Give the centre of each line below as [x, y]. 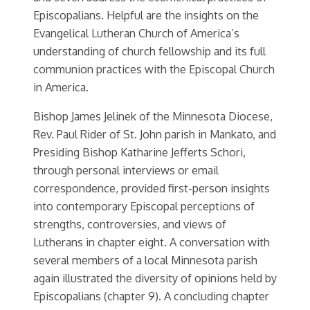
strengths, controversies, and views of [130, 224]
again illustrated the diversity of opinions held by [155, 277]
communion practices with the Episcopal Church [154, 69]
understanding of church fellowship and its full [149, 51]
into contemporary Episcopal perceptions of [144, 206]
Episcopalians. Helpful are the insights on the [146, 15]
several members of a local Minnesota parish [145, 259]
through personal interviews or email [126, 170]
